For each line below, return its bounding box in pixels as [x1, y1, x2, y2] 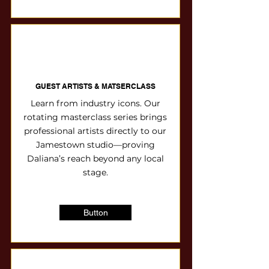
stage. [82, 167, 108, 178]
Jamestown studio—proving [35, 139, 155, 150]
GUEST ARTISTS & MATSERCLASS [35, 82, 156, 91]
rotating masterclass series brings [23, 112, 167, 122]
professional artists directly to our [24, 125, 166, 136]
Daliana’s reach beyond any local [26, 153, 164, 164]
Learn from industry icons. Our [30, 98, 160, 109]
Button [83, 208, 108, 217]
